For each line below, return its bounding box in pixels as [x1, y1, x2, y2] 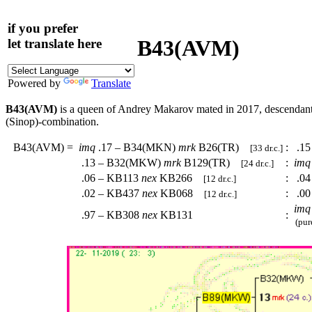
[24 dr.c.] [241, 158, 274, 169]
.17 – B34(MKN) [95, 141, 178, 153]
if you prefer [8, 20, 78, 36]
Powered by [8, 77, 63, 90]
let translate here [8, 36, 102, 51]
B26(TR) [196, 141, 250, 153]
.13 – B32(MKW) [76, 157, 164, 169]
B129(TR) [181, 157, 241, 169]
